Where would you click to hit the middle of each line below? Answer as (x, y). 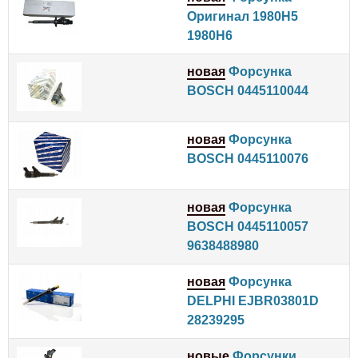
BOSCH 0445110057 (248, 227)
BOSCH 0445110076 (248, 159)
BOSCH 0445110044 (248, 91)
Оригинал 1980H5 (243, 17)
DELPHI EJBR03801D (253, 301)
